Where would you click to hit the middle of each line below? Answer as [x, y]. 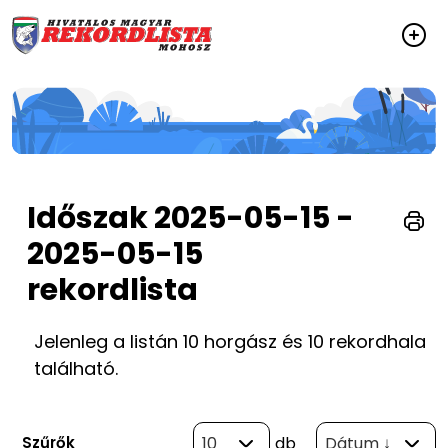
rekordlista [112, 289]
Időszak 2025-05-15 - [190, 217]
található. [76, 368]
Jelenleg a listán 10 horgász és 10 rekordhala [230, 341]
